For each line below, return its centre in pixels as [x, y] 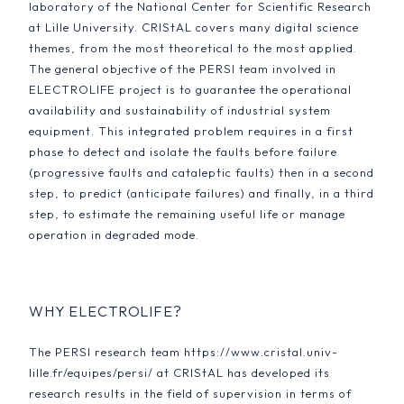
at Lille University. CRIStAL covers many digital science [194, 27]
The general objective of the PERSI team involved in [183, 69]
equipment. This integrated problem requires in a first [191, 131]
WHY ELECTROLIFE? [106, 311]
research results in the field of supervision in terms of [190, 393]
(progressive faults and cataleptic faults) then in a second [202, 172]
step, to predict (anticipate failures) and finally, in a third [202, 193]
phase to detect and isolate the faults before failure [183, 151]
